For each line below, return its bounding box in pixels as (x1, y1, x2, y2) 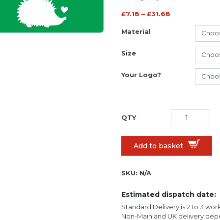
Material (121, 27, 151, 35)
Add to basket (133, 141, 183, 150)
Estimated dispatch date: (121, 190, 216, 199)
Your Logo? (121, 71, 161, 79)
